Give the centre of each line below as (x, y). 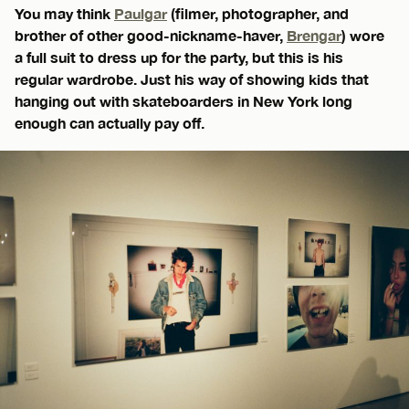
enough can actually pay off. (110, 123)
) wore (363, 36)
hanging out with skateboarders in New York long (184, 101)
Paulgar (141, 14)
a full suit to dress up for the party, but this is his (179, 58)
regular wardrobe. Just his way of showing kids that (192, 79)
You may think (64, 14)
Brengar (314, 36)
